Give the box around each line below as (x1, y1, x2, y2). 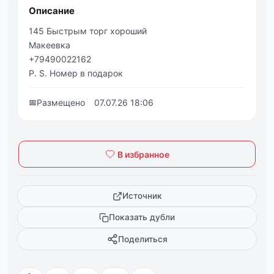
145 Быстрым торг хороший (29, 26, 147, 36)
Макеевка (29, 40, 70, 50)
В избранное (117, 149, 169, 160)
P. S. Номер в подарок (29, 68, 123, 78)
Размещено (37, 97, 85, 108)
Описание (29, 5, 75, 17)
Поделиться (117, 234, 168, 244)
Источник (122, 191, 162, 201)
